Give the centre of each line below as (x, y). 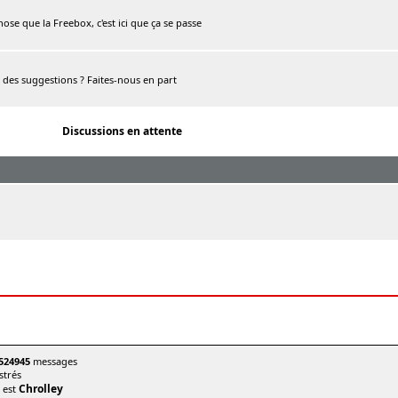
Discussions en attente (122, 131)
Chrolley (41, 389)
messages (54, 361)
